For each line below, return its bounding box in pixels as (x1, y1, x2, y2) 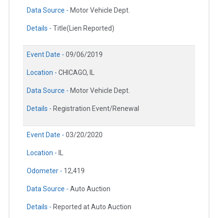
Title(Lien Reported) (53, 24, 114, 33)
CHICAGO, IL (58, 69, 94, 77)
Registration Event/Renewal (53, 105, 139, 113)
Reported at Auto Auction (53, 203, 131, 211)
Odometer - (27, 167, 64, 175)
